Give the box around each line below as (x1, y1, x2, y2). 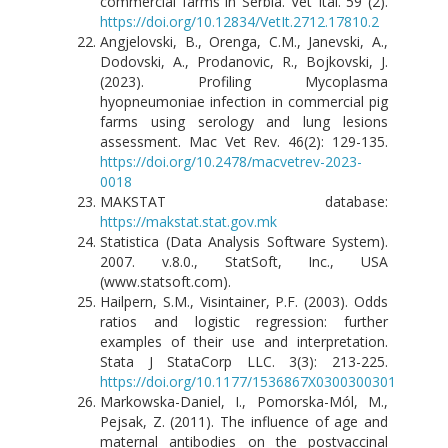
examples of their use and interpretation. (100, 331, 388, 351)
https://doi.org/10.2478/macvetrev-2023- (100, 151, 362, 171)
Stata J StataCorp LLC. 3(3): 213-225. (100, 351, 388, 371)
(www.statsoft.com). (100, 271, 231, 291)
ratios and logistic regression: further (100, 311, 388, 331)
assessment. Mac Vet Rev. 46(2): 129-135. (100, 131, 388, 151)
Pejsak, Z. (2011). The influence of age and (100, 411, 388, 431)
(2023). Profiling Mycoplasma (100, 71, 388, 91)
